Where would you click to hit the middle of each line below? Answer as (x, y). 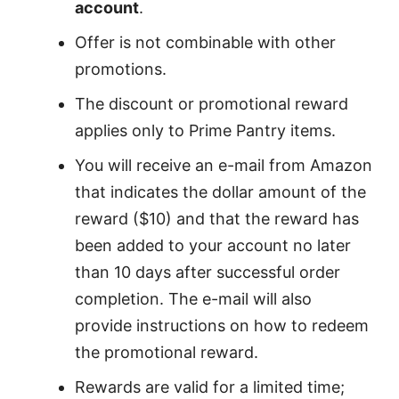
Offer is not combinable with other (205, 42)
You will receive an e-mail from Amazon (224, 165)
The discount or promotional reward (212, 103)
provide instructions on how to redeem (222, 325)
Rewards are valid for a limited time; (210, 387)
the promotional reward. (167, 352)
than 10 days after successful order (208, 272)
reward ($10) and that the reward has (217, 218)
